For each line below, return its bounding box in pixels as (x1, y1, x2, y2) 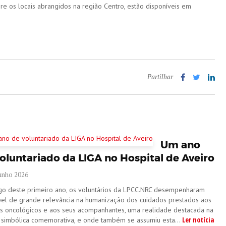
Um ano (160, 138, 201, 151)
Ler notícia (182, 215, 215, 224)
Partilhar (147, 72, 173, 81)
